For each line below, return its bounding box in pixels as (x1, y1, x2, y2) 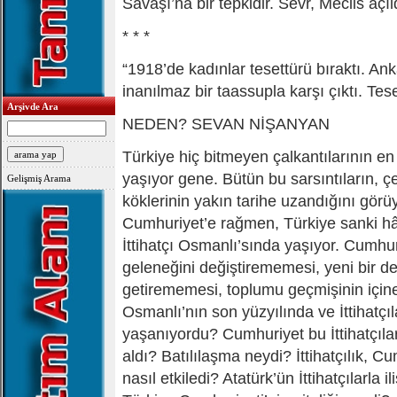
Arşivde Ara (7, 101, 58, 112)
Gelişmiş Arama (7, 173, 71, 183)
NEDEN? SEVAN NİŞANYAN (122, 115, 330, 133)
